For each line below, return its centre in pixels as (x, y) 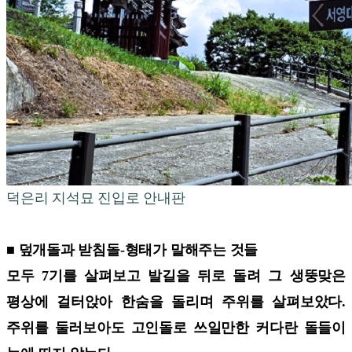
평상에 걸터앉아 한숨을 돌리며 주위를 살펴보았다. (176, 301)
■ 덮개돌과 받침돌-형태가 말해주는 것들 (132, 249)
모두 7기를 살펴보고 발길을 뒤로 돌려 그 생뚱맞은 (176, 275)
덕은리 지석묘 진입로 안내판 (96, 198)
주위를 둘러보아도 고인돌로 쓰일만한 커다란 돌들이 (176, 327)
